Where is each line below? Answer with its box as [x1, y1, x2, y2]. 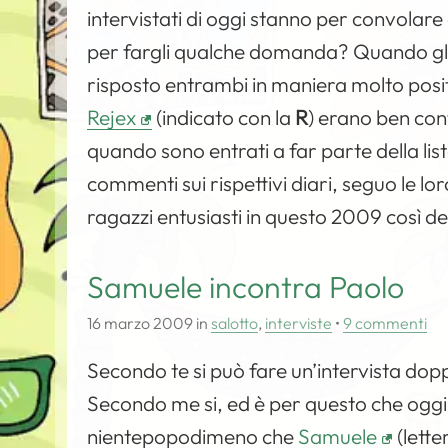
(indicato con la [152, 104, 296, 130]
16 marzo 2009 [87, 313, 194, 333]
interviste [265, 313, 333, 333]
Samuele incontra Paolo [87, 268, 405, 306]
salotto [211, 313, 259, 333]
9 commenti [343, 313, 428, 333]
